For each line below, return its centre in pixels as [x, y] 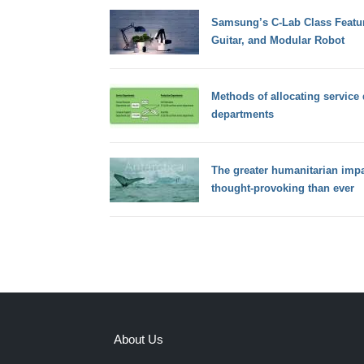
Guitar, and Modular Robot [277, 41]
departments [242, 115]
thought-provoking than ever [282, 188]
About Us [138, 339]
